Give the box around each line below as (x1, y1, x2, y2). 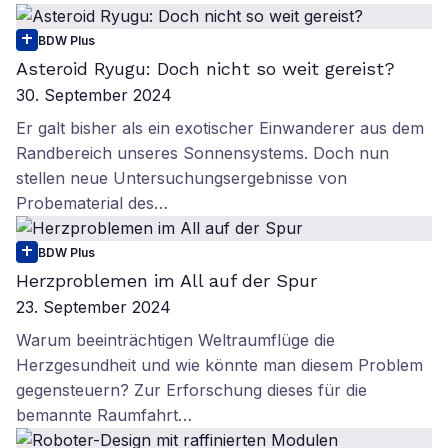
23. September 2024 (16, 297, 171, 317)
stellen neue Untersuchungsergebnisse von (16, 168, 347, 188)
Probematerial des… (16, 193, 168, 213)
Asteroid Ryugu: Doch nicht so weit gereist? (16, 58, 395, 79)
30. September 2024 (16, 85, 172, 105)
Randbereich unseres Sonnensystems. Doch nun (16, 143, 389, 163)
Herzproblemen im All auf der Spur (16, 270, 317, 291)
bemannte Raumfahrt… (16, 405, 192, 425)
